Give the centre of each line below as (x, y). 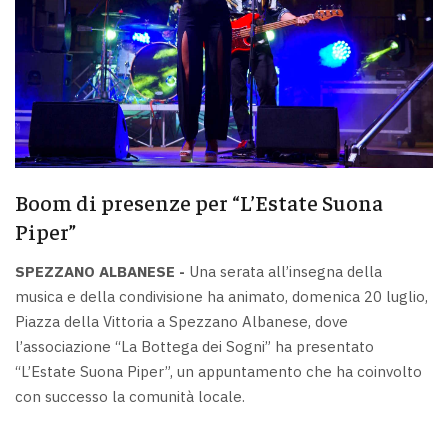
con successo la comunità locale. (130, 396)
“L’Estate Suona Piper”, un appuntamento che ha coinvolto (218, 371)
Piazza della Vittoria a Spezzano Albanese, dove (181, 321)
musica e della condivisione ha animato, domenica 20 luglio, (221, 296)
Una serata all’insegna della (283, 271)
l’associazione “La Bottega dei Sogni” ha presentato (194, 346)
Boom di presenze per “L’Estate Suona (199, 202)
